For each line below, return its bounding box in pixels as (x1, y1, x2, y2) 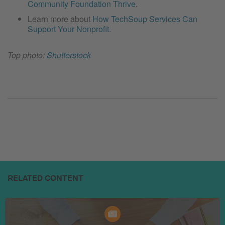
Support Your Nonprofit (28, 23, 109, 35)
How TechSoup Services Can (92, 13, 197, 25)
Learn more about (28, 13, 92, 25)
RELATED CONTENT (8, 173, 83, 183)
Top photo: (8, 49, 47, 61)
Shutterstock (47, 49, 91, 61)
